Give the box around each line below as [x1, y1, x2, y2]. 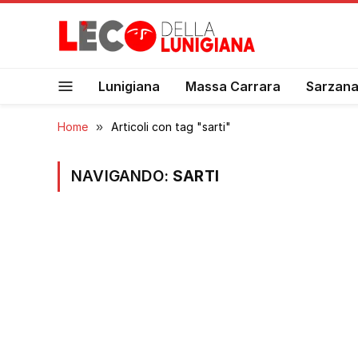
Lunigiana [98, 78, 160, 94]
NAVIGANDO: [71, 167, 173, 185]
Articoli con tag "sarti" [111, 120, 231, 133]
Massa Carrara [185, 78, 280, 94]
